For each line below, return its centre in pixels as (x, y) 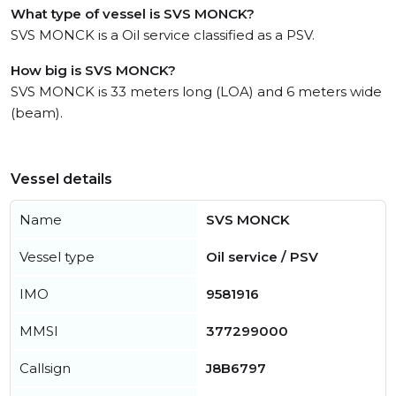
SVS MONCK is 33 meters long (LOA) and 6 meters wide (196, 92)
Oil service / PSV (262, 257)
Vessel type (57, 257)
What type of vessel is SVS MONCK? (133, 14)
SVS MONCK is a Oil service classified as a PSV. (163, 35)
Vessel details (61, 179)
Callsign (45, 369)
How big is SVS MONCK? (93, 71)
